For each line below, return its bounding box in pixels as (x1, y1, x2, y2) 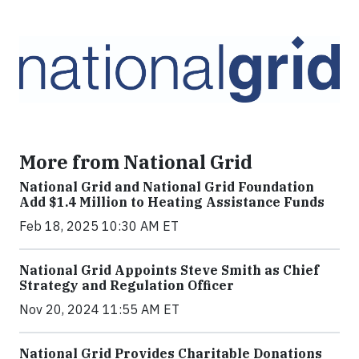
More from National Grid (19, 149, 252, 174)
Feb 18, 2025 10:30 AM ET (19, 217, 179, 234)
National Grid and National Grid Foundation (19, 178, 314, 195)
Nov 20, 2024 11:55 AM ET (19, 301, 179, 317)
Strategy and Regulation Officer (19, 276, 234, 293)
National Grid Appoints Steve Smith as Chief (19, 261, 319, 278)
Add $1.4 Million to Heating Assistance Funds (19, 193, 325, 210)
